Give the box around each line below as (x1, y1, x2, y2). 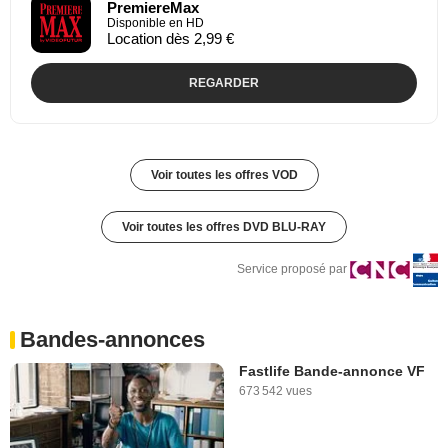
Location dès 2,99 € (107, 29, 234, 47)
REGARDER (189, 75, 259, 90)
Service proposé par (237, 261, 347, 276)
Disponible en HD (107, 15, 204, 30)
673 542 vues (239, 383, 312, 398)
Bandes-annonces (20, 326, 205, 352)
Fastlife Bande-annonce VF (239, 362, 425, 379)
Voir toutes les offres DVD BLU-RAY (122, 219, 326, 234)
